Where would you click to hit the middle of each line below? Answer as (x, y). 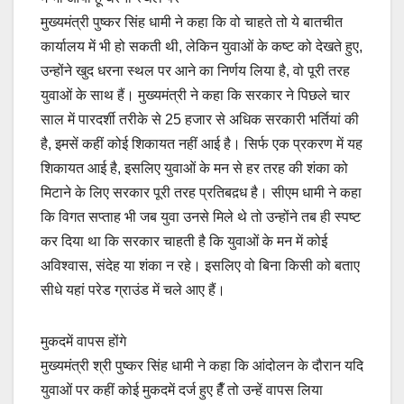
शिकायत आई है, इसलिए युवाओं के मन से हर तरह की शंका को (194, 168)
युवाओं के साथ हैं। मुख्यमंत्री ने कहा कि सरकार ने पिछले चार (195, 95)
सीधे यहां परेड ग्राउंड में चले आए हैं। (133, 289)
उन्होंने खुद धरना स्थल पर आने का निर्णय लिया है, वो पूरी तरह (195, 70)
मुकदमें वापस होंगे (83, 341)
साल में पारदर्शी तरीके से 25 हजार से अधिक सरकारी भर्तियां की (200, 119)
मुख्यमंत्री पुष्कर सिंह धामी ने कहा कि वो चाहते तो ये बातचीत (192, 22)
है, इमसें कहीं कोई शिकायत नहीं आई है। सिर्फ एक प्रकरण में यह (202, 143)
